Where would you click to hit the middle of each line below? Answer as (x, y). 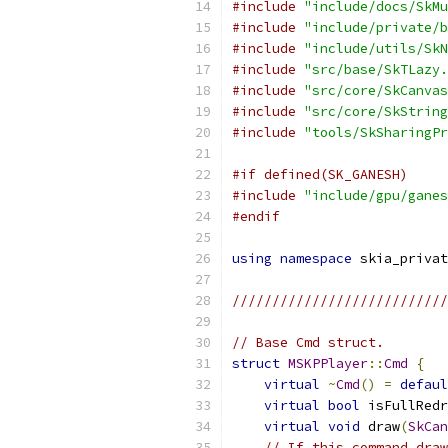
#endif (256, 216)
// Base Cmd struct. (308, 342)
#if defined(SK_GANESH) (320, 174)
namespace (316, 258)
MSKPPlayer (328, 363)
